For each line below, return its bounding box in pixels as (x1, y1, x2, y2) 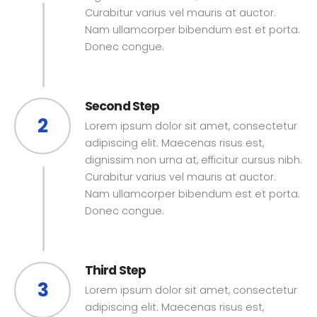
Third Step (85, 262, 146, 279)
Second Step (85, 98, 160, 115)
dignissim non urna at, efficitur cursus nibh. (85, 153, 302, 168)
